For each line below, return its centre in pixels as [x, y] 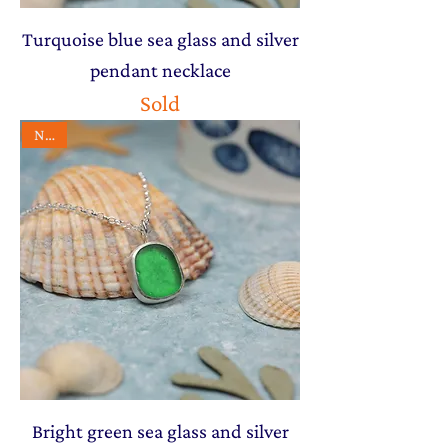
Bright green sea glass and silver [160, 430]
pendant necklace [160, 69]
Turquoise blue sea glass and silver [160, 38]
